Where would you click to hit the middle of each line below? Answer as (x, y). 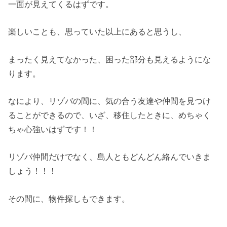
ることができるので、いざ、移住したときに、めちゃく (110, 115)
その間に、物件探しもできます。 (69, 198)
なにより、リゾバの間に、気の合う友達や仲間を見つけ (110, 101)
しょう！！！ (33, 171)
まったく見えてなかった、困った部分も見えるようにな (110, 59)
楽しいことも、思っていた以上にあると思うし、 (98, 32)
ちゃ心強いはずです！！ (53, 129)
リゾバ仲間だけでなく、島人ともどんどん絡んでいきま (110, 157)
